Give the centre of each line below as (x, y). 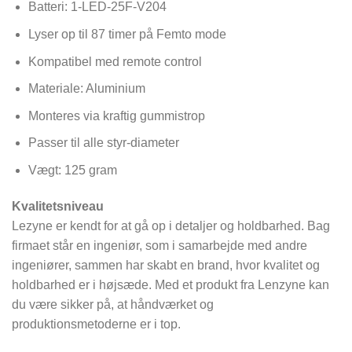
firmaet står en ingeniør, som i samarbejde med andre (159, 245)
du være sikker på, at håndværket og (113, 304)
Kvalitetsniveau (58, 206)
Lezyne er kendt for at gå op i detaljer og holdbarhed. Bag (171, 225)
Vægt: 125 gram (72, 170)
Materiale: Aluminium (86, 89)
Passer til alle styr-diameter (103, 143)
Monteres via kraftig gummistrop (116, 115)
